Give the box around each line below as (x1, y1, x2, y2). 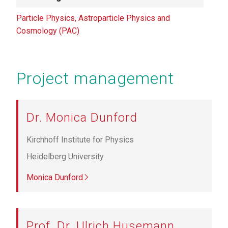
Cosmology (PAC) (16, 26, 79, 36)
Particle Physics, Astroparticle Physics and (16, 13, 170, 23)
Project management (16, 69, 174, 89)
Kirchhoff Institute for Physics (26, 135, 134, 145)
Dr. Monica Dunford (26, 110, 137, 125)
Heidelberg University (26, 152, 104, 162)
